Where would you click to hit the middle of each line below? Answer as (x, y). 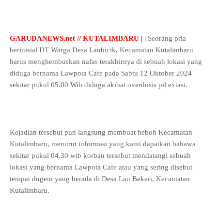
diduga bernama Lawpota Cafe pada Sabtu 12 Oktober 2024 (101, 73)
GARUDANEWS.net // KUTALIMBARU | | (79, 38)
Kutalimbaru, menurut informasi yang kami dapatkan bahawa (103, 144)
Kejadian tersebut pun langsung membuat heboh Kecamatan (101, 132)
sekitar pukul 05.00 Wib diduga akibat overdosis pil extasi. (100, 85)
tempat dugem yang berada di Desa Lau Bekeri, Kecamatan (100, 179)
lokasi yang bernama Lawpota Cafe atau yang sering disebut (101, 167)
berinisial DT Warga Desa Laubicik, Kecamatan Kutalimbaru (101, 50)
